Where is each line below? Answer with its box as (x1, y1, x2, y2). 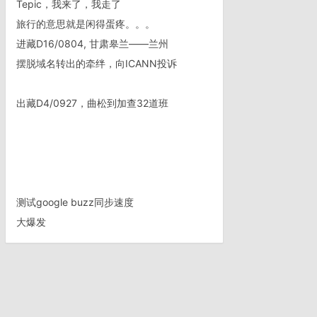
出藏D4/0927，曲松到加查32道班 (16, 97, 169, 109)
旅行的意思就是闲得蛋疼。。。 (16, 18, 156, 30)
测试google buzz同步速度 (16, 196, 134, 208)
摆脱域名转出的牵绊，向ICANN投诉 (16, 57, 178, 69)
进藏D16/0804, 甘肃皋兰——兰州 (16, 38, 169, 50)
